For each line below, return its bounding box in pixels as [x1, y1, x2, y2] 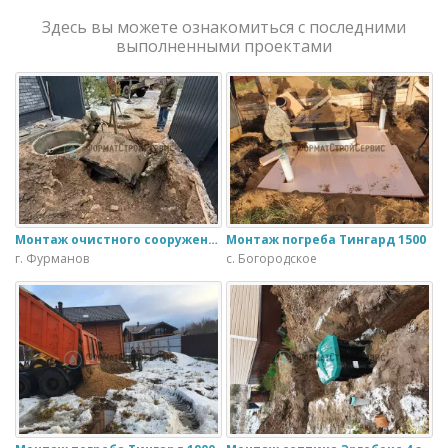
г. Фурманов [15, 250, 89, 268]
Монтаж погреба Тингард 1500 [226, 231, 426, 249]
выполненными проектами [116, 35, 332, 57]
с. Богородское [226, 250, 317, 268]
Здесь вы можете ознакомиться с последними [42, 16, 406, 38]
